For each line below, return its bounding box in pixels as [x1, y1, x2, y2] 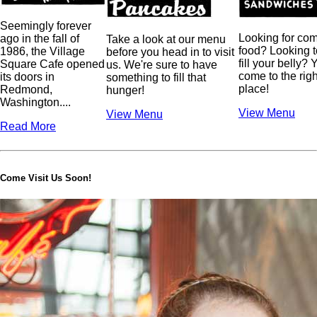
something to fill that [106, 71, 206, 83]
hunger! [106, 83, 144, 96]
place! [238, 82, 269, 95]
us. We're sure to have [106, 58, 217, 71]
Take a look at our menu [106, 33, 226, 45]
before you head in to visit [106, 45, 234, 58]
